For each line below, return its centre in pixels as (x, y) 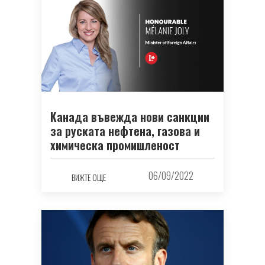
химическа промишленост (115, 145)
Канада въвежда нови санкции (130, 117)
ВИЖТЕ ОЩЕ (89, 177)
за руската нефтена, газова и (125, 131)
